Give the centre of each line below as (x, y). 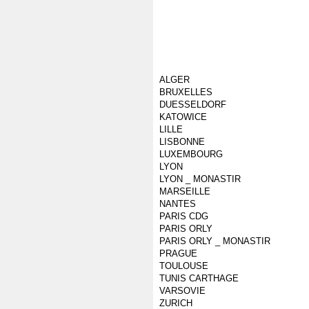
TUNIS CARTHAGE (199, 278)
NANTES (178, 204)
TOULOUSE (184, 266)
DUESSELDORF (193, 104)
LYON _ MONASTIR (200, 179)
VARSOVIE (182, 291)
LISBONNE (182, 142)
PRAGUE (178, 253)
